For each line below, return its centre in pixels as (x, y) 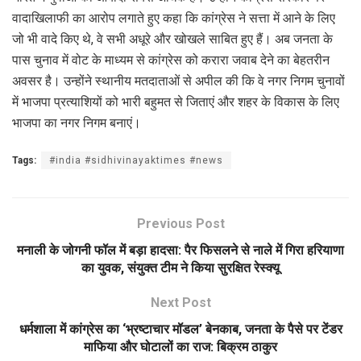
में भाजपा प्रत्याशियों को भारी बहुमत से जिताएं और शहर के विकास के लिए (176, 102)
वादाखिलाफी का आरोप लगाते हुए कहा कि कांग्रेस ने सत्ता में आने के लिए (174, 18)
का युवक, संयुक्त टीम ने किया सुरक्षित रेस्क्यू (180, 268)
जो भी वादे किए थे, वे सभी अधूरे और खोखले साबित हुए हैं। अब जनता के (172, 39)
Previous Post (180, 223)
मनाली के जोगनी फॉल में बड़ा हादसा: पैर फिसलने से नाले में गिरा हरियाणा (180, 250)
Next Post (180, 302)
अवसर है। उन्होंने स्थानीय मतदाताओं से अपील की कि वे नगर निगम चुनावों (178, 81)
